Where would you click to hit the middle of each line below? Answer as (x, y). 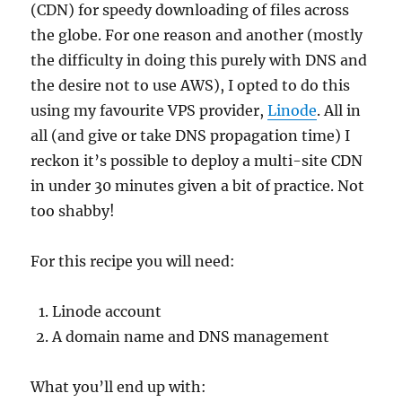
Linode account (107, 311)
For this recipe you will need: (133, 261)
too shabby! (73, 211)
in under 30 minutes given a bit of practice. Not (198, 186)
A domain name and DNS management (191, 336)
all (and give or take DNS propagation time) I (191, 135)
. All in (339, 110)
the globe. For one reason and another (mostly (197, 35)
